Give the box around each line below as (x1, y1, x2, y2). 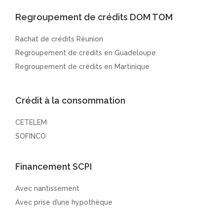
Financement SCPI (15, 161, 92, 172)
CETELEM (15, 118, 47, 127)
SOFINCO (15, 132, 46, 141)
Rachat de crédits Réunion (15, 35, 104, 43)
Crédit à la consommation (15, 95, 126, 106)
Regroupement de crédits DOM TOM (15, 12, 173, 23)
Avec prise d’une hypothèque (15, 198, 113, 207)
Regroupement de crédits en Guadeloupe (15, 49, 156, 57)
